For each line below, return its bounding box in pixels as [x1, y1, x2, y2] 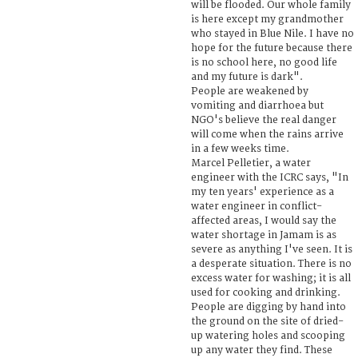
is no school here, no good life [191, 56, 337, 69]
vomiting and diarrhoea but [191, 99, 324, 112]
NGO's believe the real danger [191, 113, 336, 126]
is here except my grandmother [191, 13, 344, 26]
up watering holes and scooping [191, 329, 345, 342]
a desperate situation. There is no [191, 257, 352, 270]
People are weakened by [191, 85, 308, 97]
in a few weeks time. [191, 142, 289, 155]
